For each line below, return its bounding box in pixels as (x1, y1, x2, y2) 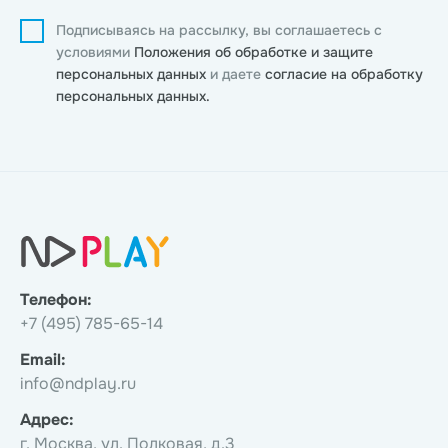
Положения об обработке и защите (134, 43, 373, 61)
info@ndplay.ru (20, 373, 136, 394)
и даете (210, 65, 265, 83)
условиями (56, 43, 134, 61)
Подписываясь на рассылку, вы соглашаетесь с (56, 21, 382, 39)
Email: (20, 349, 66, 370)
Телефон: (20, 289, 92, 310)
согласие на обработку (265, 65, 423, 83)
